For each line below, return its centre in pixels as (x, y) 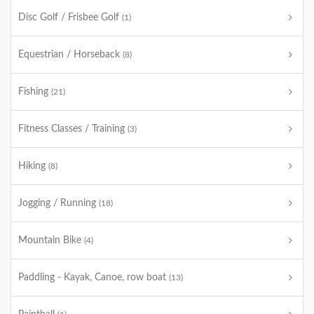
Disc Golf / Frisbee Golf (70, 18)
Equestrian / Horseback (70, 55)
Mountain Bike (51, 240)
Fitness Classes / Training (73, 129)
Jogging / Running (59, 203)
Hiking (33, 166)
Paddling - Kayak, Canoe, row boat (94, 278)
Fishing (35, 92)
